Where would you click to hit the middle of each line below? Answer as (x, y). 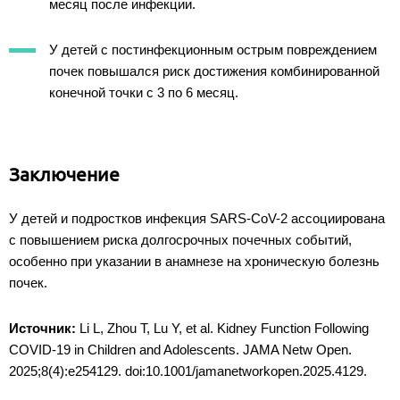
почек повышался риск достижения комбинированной (214, 71)
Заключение (64, 174)
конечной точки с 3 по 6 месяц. (144, 92)
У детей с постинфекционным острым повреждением (213, 49)
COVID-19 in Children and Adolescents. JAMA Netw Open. (180, 349)
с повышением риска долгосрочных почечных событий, (180, 239)
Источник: (42, 328)
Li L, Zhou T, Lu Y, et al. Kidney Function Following (222, 328)
